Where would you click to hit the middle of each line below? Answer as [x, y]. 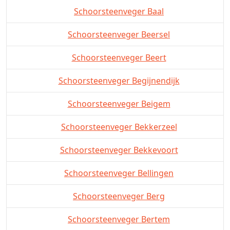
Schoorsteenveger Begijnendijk [119, 80]
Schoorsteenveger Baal [119, 11]
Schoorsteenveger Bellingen [119, 173]
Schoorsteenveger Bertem [119, 219]
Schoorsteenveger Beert [119, 57]
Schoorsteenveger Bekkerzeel [119, 127]
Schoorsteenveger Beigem [119, 103]
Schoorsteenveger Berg [119, 196]
